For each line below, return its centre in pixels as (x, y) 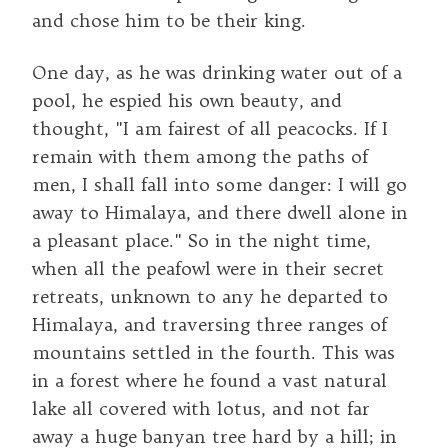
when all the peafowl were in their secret (208, 268)
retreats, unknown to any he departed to (210, 296)
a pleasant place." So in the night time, (201, 240)
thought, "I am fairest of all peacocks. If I (210, 128)
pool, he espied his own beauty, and (187, 100)
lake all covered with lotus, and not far (201, 408)
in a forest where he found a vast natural (209, 380)
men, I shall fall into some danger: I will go (219, 184)
